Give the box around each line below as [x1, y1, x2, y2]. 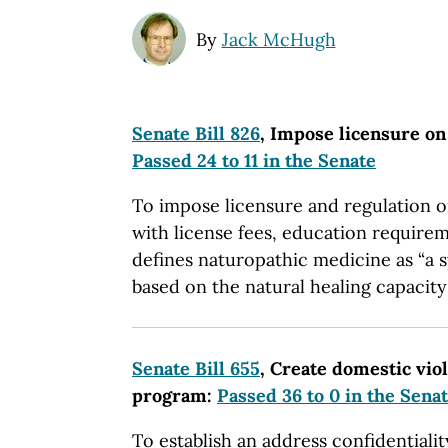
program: [132, 383, 217, 407]
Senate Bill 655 [132, 356, 260, 380]
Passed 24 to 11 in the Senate [132, 148, 376, 172]
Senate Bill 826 [132, 121, 260, 145]
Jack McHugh [221, 27, 336, 51]
